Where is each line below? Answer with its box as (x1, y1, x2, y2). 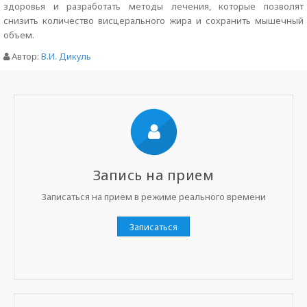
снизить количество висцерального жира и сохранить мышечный (3, 14, 304, 27)
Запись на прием (93, 166, 214, 184)
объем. (3, 29, 34, 41)
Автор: (10, 50, 41, 62)
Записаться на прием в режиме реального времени (41, 191, 266, 203)
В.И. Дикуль (41, 50, 91, 62)
